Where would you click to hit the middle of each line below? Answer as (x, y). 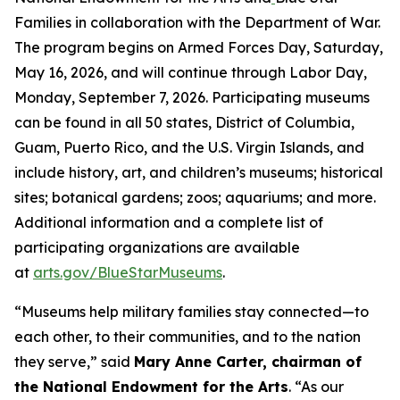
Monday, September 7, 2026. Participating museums (192, 97)
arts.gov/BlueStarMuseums (128, 272)
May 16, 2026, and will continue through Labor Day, (191, 72)
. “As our (316, 387)
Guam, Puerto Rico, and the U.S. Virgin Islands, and (189, 147)
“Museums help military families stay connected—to (192, 312)
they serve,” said (74, 362)
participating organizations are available (157, 247)
